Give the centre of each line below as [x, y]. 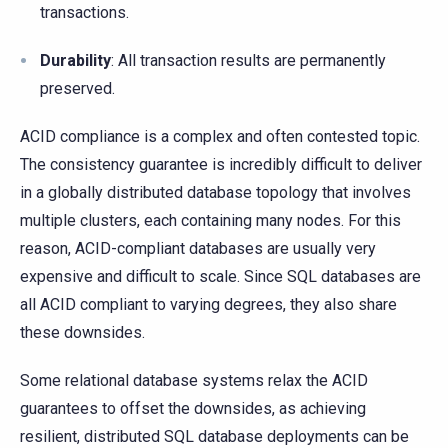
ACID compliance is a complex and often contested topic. [220, 136]
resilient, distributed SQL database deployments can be [214, 436]
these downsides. [82, 332]
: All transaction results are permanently [248, 60]
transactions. [84, 12]
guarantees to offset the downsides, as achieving [193, 408]
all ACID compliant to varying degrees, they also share [208, 304]
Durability [75, 60]
